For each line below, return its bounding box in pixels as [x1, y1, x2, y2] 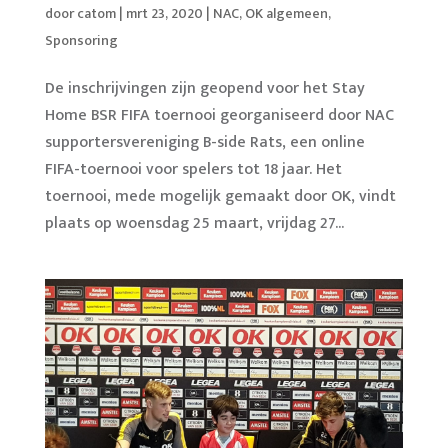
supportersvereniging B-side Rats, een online [44, 128, 365, 156]
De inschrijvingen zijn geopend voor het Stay [44, 74, 365, 102]
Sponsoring [44, 28, 118, 52]
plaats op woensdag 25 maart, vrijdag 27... [44, 209, 344, 237]
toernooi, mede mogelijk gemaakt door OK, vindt [44, 182, 396, 210]
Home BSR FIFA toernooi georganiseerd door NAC [44, 101, 394, 129]
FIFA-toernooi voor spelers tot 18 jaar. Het [44, 155, 342, 183]
